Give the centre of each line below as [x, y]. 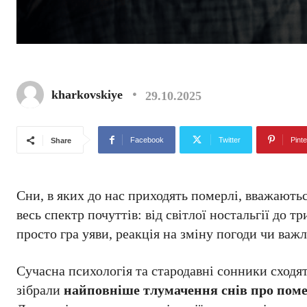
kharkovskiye [87, 95]
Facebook [147, 140]
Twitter [230, 140]
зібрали [40, 290]
